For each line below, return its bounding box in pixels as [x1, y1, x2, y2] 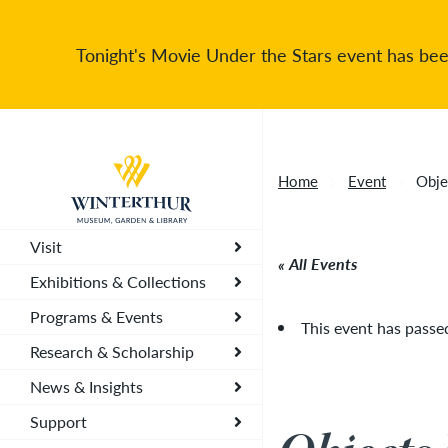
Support [30, 410, 87, 433]
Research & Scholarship [30, 340, 194, 363]
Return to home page [37, 153, 183, 176]
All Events [289, 252, 357, 275]
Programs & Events [30, 305, 163, 328]
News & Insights [30, 375, 143, 398]
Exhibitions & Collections [30, 270, 206, 293]
